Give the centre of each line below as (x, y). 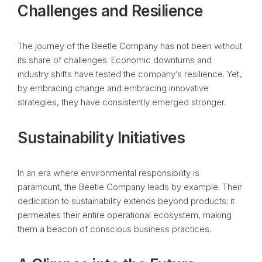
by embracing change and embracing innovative (113, 88)
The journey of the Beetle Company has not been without (130, 46)
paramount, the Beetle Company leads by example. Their (130, 187)
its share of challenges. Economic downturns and (115, 60)
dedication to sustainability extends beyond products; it (126, 201)
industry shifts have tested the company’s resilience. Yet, (130, 74)
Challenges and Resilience (110, 11)
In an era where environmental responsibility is (108, 173)
